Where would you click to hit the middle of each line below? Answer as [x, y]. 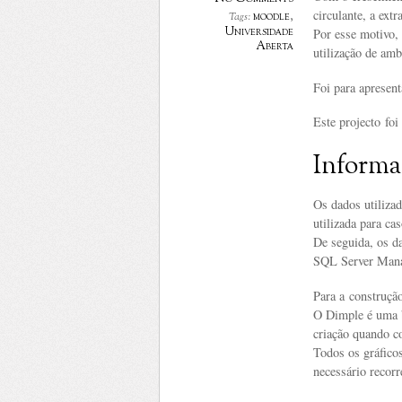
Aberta [275, 47]
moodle [271, 17]
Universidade [259, 32]
